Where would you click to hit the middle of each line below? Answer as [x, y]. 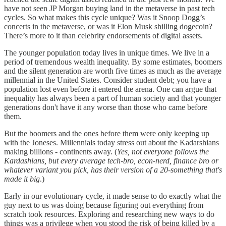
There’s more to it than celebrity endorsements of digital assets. [103, 36]
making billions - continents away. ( [61, 152]
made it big [22, 179]
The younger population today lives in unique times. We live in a [107, 53]
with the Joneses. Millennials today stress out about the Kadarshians [111, 143]
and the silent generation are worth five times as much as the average [113, 71]
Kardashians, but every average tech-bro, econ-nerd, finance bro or [111, 161]
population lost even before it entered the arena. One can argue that [110, 89]
